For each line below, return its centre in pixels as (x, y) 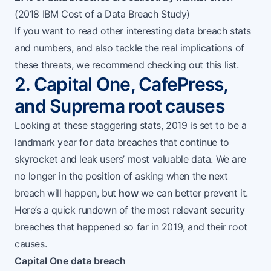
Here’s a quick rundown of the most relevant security (130, 210)
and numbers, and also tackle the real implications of (129, 48)
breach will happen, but (67, 193)
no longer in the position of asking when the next (121, 176)
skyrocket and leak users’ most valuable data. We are (130, 159)
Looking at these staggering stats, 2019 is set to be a (131, 126)
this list (221, 65)
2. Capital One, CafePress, (121, 84)
